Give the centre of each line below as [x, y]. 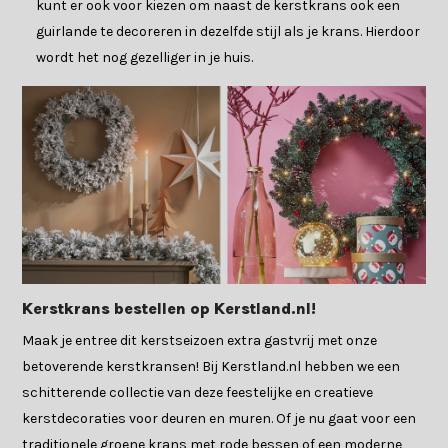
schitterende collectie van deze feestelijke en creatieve [198, 392]
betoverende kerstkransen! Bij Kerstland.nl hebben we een [211, 366]
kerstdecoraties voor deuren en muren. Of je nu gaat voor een [219, 418]
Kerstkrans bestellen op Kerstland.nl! [169, 308]
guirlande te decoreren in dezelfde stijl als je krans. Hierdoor [228, 32]
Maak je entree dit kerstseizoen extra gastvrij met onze [200, 340]
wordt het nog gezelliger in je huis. [145, 58]
